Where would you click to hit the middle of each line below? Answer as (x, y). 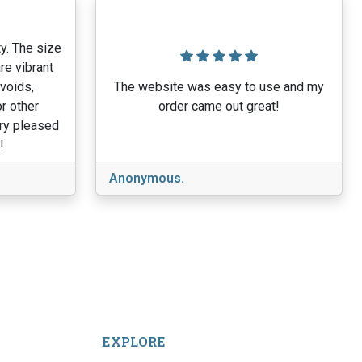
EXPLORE (134, 341)
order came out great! (219, 106)
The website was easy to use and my (219, 87)
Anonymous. (147, 178)
